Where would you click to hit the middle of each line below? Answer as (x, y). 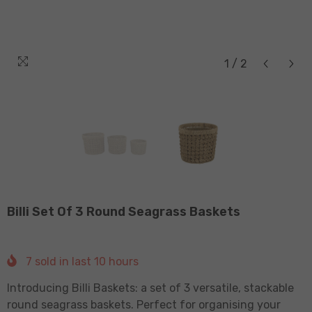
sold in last (63, 261)
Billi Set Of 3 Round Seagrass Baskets (124, 212)
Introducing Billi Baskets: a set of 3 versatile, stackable (150, 288)
